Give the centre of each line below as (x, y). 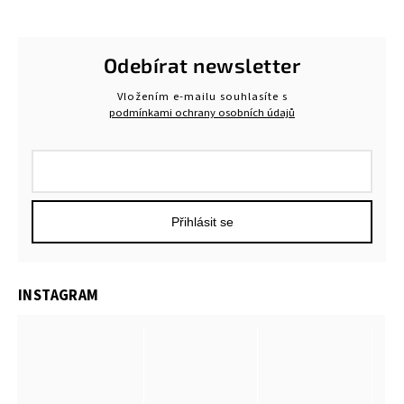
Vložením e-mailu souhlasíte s (202, 96)
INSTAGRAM (59, 296)
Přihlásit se (202, 222)
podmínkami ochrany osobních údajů (202, 112)
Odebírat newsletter (202, 65)
